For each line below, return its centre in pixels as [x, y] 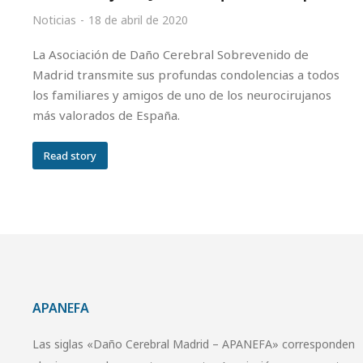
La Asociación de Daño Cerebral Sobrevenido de [171, 54]
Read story [70, 155]
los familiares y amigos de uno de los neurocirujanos [182, 95]
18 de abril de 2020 [138, 20]
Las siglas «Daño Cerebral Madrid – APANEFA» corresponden [194, 344]
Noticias [54, 20]
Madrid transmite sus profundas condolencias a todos [186, 75]
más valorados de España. [106, 115]
